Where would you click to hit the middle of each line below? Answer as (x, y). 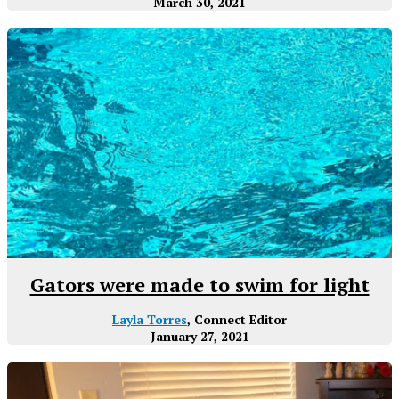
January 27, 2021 (199, 337)
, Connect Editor (237, 320)
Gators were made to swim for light (199, 285)
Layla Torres (150, 320)
